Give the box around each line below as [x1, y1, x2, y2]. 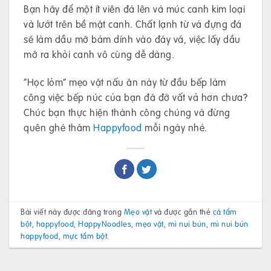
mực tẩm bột [62, 230, 108, 242]
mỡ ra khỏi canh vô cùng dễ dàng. [24, 47, 174, 62]
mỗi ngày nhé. [142, 120, 207, 134]
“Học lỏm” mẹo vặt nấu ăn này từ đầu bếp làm [24, 74, 226, 89]
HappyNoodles [78, 218, 132, 230]
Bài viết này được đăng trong [21, 206, 124, 218]
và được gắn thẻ [152, 206, 213, 218]
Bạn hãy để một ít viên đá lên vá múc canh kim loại [24, 2, 245, 16]
